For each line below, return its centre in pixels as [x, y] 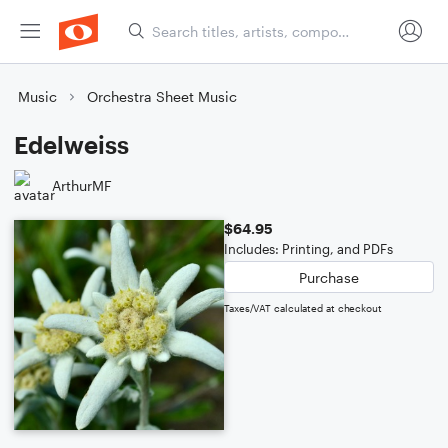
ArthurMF [82, 185]
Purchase [329, 277]
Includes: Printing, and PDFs [308, 249]
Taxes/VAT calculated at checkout [303, 308]
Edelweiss [71, 144]
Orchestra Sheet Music [162, 96]
